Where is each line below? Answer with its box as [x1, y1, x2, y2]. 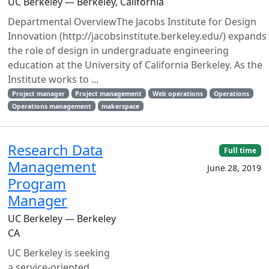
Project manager [11, 89, 65, 98]
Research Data [8, 140, 103, 160]
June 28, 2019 [207, 162, 261, 174]
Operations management [11, 101, 91, 110]
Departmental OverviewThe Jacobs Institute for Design [8, 14, 256, 28]
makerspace [101, 101, 140, 110]
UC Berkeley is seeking [8, 246, 110, 259]
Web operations [153, 89, 204, 98]
